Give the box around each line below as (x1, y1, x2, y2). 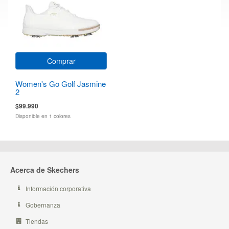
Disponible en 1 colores (15, 112, 71, 120)
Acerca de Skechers (10, 164, 79, 175)
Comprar (47, 55, 76, 66)
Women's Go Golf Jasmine (15, 78, 106, 89)
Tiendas (26, 216, 48, 225)
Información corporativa (26, 184, 91, 193)
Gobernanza (26, 200, 60, 209)
